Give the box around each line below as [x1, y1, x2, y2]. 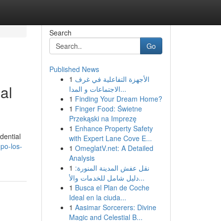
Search [49, 28, 72, 37]
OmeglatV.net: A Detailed [74, 143, 153, 153]
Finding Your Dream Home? [74, 94, 162, 104]
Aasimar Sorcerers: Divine [74, 202, 156, 212]
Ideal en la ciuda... [69, 192, 126, 202]
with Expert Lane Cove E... [69, 133, 152, 143]
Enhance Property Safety [74, 123, 153, 133]
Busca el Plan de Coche [74, 183, 149, 192]
